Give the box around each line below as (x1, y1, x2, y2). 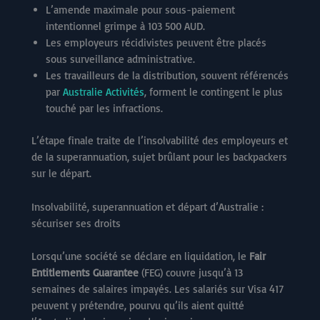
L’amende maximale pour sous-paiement (46, 2, 235, 16)
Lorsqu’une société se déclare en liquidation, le (31, 249, 249, 263)
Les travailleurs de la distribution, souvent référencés (46, 68, 289, 82)
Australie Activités (63, 84, 144, 99)
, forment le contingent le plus (144, 84, 283, 99)
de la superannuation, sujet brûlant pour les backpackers (31, 150, 287, 164)
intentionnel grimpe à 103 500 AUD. (46, 19, 205, 33)
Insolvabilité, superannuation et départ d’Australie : (31, 200, 264, 214)
